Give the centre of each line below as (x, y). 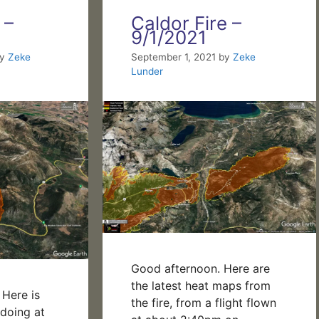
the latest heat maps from (201, 285)
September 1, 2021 (173, 57)
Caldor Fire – (186, 23)
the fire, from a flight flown (204, 302)
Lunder (147, 71)
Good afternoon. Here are (200, 268)
